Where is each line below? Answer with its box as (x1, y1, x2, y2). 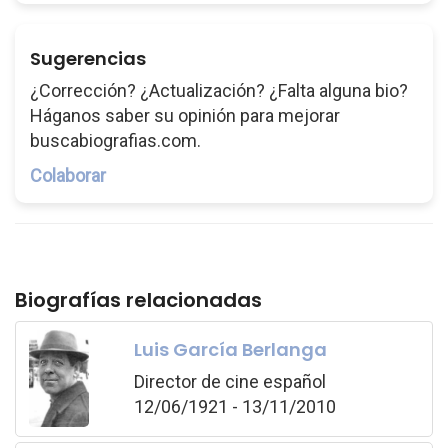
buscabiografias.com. (30, 130, 201, 151)
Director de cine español (133, 370, 326, 392)
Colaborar (30, 165, 106, 186)
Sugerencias (30, 46, 146, 71)
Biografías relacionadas (15, 286, 262, 314)
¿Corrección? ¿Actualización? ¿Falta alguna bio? (30, 80, 408, 101)
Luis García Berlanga (133, 336, 327, 362)
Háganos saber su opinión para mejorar (30, 105, 340, 126)
